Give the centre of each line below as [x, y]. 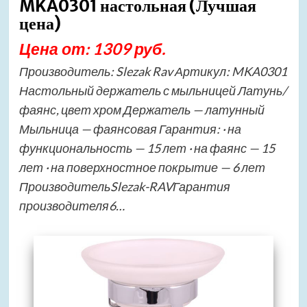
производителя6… [72, 206]
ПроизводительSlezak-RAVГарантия [124, 186]
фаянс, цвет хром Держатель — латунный [143, 110]
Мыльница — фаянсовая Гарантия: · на [130, 129]
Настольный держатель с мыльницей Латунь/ [153, 90]
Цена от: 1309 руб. [92, 49]
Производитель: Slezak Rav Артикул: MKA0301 [153, 71]
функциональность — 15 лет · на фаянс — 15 [147, 148]
